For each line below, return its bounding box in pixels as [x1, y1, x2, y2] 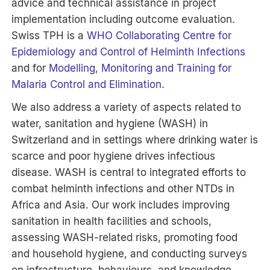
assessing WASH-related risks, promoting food [11, 231, 238, 243]
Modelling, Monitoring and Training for [49, 61, 232, 74]
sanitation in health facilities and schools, [11, 215, 212, 227]
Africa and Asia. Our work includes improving [11, 198, 230, 211]
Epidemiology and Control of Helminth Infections [11, 45, 246, 58]
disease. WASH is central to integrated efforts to [11, 166, 246, 178]
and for [11, 61, 49, 74]
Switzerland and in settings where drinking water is [11, 133, 259, 146]
